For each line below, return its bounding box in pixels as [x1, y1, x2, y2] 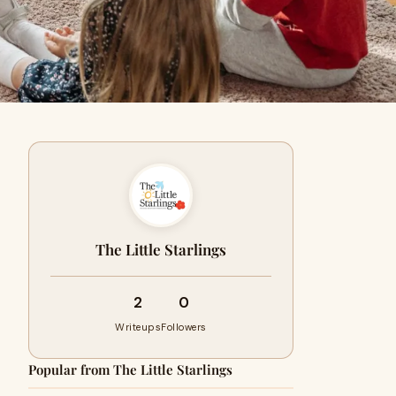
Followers [161, 321, 207, 333]
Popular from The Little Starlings [28, 361, 232, 378]
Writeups [115, 321, 162, 333]
